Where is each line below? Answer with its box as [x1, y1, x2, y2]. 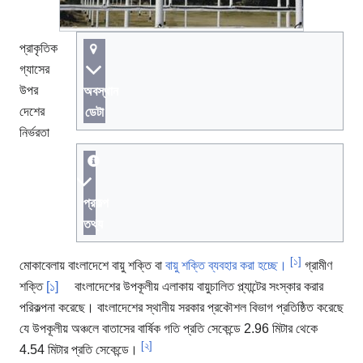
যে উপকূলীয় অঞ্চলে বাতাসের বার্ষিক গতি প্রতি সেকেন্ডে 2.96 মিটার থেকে [19, 322, 318, 336]
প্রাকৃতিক [19, 41, 58, 56]
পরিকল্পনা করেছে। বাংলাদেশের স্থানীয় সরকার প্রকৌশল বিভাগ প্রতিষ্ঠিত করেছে [19, 301, 344, 315]
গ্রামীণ [301, 258, 332, 273]
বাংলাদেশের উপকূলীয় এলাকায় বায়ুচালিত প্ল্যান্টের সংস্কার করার [71, 280, 323, 294]
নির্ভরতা [19, 126, 49, 140]
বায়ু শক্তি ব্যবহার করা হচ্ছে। [165, 258, 290, 273]
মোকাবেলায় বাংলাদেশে [19, 258, 112, 273]
